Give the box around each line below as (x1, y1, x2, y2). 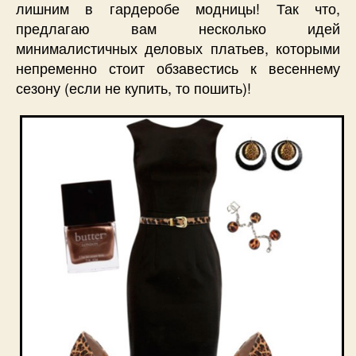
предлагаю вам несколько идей (16, 17, 340, 38)
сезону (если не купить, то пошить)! (16, 76, 251, 98)
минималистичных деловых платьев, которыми (16, 37, 340, 58)
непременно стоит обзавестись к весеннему (16, 56, 340, 78)
